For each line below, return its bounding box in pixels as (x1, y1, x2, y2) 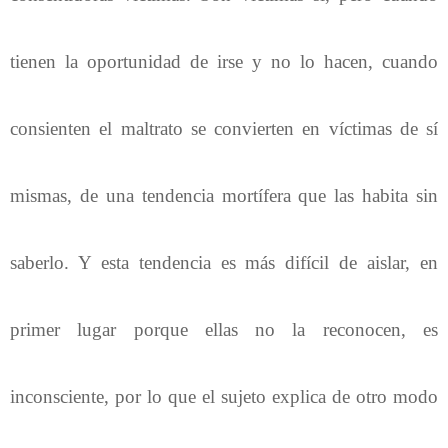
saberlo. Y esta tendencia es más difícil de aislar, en (10, 251, 438, 273)
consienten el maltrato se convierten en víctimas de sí (10, 117, 438, 139)
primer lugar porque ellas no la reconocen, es (10, 318, 438, 340)
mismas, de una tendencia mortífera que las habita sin (10, 184, 438, 206)
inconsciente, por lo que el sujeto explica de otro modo (10, 385, 438, 407)
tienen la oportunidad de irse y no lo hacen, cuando (10, 50, 438, 72)
